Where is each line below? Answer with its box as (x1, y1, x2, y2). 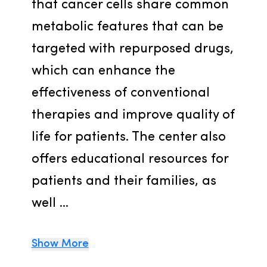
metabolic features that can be (31, 20, 223, 34)
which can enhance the (31, 64, 175, 78)
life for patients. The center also (31, 131, 226, 144)
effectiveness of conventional (31, 86, 210, 100)
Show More (31, 238, 89, 250)
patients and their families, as (31, 175, 216, 188)
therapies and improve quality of (31, 108, 235, 122)
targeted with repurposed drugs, (31, 42, 234, 56)
